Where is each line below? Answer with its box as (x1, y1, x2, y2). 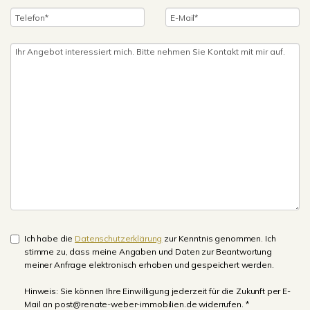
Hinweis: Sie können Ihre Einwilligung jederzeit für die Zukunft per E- (24, 286, 291, 296)
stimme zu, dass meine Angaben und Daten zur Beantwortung (24, 246, 272, 257)
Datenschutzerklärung (75, 233, 163, 244)
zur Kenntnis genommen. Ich (162, 233, 276, 244)
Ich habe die (24, 233, 75, 244)
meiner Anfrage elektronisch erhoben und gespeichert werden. (24, 259, 274, 270)
